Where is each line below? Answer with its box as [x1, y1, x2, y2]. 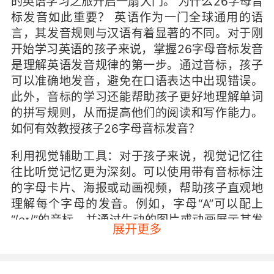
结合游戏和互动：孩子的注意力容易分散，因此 [10, 256, 264, 271]
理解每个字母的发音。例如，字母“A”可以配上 [10, 196, 264, 212]
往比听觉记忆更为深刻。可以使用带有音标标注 [10, 165, 264, 180]
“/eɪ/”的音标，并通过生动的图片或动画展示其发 [10, 212, 264, 228]
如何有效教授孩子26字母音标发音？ [10, 120, 200, 136]
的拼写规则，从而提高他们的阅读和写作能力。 [10, 105, 264, 120]
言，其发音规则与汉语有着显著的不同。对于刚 [10, 25, 264, 40]
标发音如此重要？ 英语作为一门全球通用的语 [10, 9, 264, 24]
